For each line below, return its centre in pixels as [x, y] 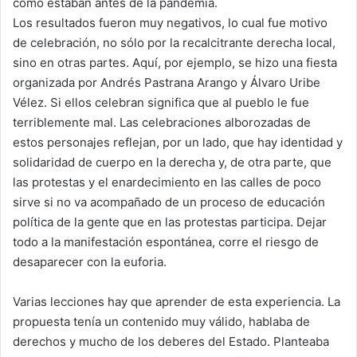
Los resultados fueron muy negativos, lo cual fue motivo [170, 23]
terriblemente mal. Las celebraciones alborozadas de [162, 123]
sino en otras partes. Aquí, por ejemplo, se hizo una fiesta [175, 63]
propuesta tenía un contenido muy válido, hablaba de [161, 322]
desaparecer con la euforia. [90, 262]
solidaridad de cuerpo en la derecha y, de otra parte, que [172, 163]
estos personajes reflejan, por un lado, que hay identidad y [178, 143]
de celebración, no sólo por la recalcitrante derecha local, [174, 43]
